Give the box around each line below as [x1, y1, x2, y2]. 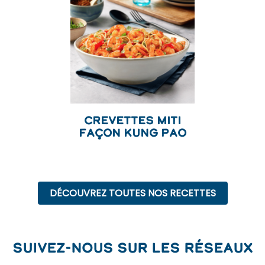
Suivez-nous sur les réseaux [12, 238, 253, 256]
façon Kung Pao [79, 125, 186, 140]
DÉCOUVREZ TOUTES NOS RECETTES [49, 186, 216, 200]
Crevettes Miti [84, 112, 181, 127]
